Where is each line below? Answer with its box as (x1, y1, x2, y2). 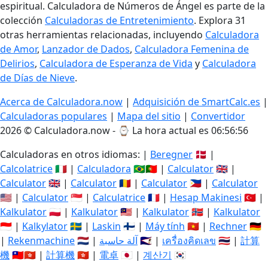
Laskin (92, 220, 121, 233)
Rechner (209, 220, 247, 233)
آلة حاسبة (99, 234, 138, 248)
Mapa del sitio (117, 109, 181, 123)
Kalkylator (22, 220, 68, 233)
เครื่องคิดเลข (162, 234, 216, 248)
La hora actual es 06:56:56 (132, 124, 248, 138)
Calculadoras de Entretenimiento (45, 14, 194, 28)
